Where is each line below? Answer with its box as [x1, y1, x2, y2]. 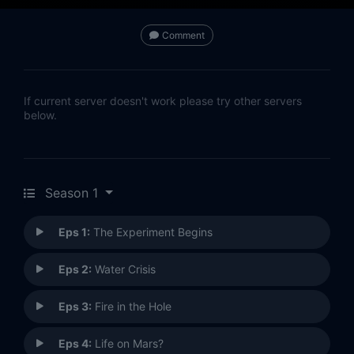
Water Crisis [92, 262, 156, 277]
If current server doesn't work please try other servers [24, 94, 302, 108]
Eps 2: [58, 262, 92, 277]
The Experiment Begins [90, 225, 213, 239]
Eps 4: [58, 337, 92, 351]
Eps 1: [58, 225, 90, 239]
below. [24, 108, 57, 122]
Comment [162, 29, 205, 42]
